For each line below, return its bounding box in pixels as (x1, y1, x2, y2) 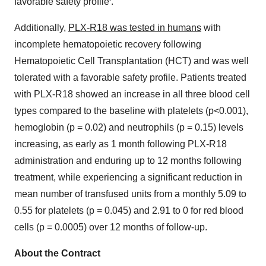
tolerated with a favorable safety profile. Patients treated (14, 72, 246, 83)
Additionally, (14, 22, 68, 33)
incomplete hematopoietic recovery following (14, 39, 201, 49)
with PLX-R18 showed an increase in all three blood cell (14, 88, 250, 99)
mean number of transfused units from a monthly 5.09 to (14, 188, 246, 199)
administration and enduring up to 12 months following (14, 155, 242, 166)
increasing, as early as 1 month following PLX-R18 (14, 138, 227, 149)
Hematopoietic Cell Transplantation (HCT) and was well (14, 55, 249, 66)
